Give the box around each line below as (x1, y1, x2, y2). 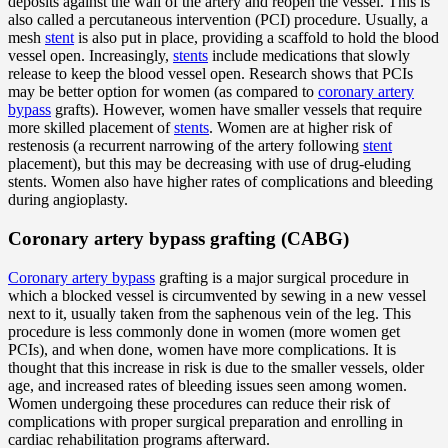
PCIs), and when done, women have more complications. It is (8, 340, 396, 358)
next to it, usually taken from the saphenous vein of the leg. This (8, 304, 411, 322)
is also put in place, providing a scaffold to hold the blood (74, 29, 439, 47)
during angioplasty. (8, 191, 128, 209)
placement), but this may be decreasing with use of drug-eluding (8, 155, 411, 173)
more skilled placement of (8, 119, 174, 137)
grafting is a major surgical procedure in (155, 268, 409, 286)
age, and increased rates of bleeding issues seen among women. (8, 376, 407, 394)
